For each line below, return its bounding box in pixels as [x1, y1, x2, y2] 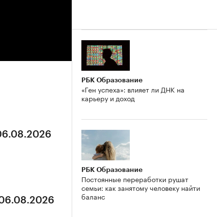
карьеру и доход [81, 92, 135, 103]
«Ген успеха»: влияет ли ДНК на [81, 83, 185, 94]
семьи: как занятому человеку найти [81, 182, 200, 193]
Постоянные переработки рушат [81, 173, 188, 184]
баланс [81, 190, 105, 201]
